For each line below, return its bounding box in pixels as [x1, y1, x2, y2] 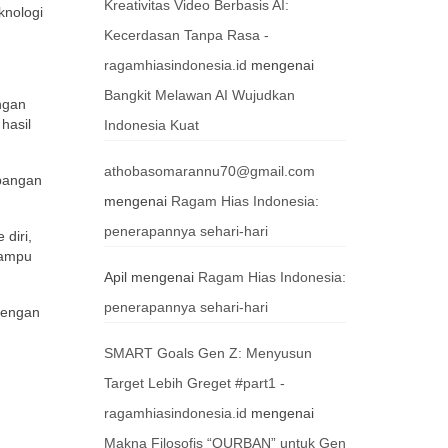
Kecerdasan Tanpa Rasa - [103, 27, 269, 43]
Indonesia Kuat [103, 117, 199, 133]
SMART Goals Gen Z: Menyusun [103, 345, 312, 361]
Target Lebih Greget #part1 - [103, 375, 285, 391]
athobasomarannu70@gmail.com [103, 163, 315, 179]
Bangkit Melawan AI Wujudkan [103, 87, 295, 103]
